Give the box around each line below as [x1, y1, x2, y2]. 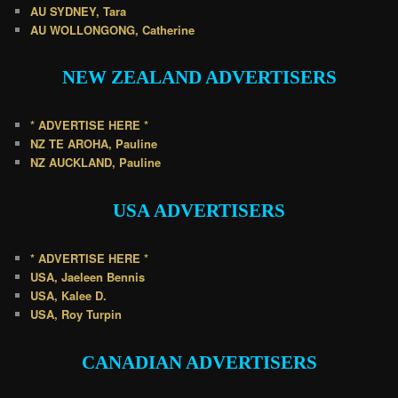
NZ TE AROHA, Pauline [30, 135, 158, 153]
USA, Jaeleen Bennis [30, 268, 146, 286]
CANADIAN [81, 351, 186, 373]
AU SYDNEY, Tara [30, 2, 127, 20]
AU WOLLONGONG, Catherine [30, 20, 195, 38]
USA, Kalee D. [30, 287, 107, 305]
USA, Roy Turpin [30, 306, 123, 323]
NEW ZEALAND [61, 66, 205, 88]
